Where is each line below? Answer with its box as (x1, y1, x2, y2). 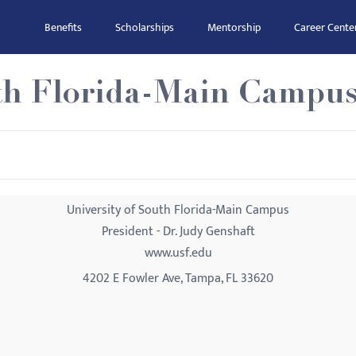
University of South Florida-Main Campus (67, 199, 289, 221)
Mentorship (207, 18, 261, 37)
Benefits (44, 18, 82, 37)
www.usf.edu (144, 242, 212, 264)
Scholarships (115, 18, 174, 37)
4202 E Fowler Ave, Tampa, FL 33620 (83, 268, 273, 289)
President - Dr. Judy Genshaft (101, 221, 255, 242)
